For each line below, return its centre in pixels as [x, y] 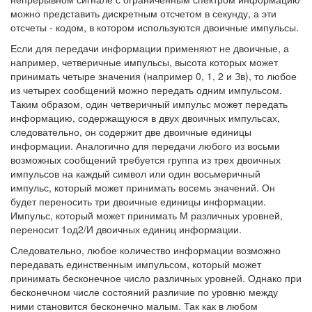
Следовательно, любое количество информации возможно [146, 250]
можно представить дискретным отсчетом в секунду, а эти [143, 14]
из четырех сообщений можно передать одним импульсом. [146, 90]
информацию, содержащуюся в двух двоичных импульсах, [145, 118]
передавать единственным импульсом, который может [136, 264]
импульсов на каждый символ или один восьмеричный [135, 174]
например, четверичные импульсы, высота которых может [144, 62]
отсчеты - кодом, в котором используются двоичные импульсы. [155, 28]
